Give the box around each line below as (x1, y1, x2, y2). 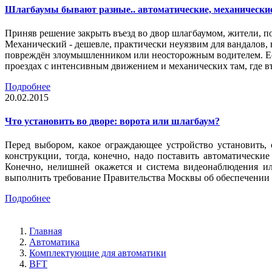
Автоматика (29, 237, 80, 248)
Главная (29, 226, 62, 237)
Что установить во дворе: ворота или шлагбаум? (5, 116, 220, 127)
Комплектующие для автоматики (29, 248, 166, 259)
